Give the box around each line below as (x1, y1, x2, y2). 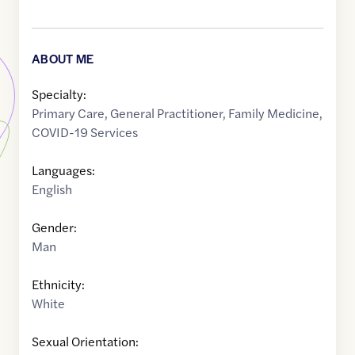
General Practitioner (110, 104, 223, 123)
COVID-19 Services (32, 123, 138, 142)
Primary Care (32, 104, 105, 123)
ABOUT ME (32, 50, 94, 67)
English (32, 180, 72, 199)
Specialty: (32, 85, 86, 104)
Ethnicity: (32, 275, 85, 294)
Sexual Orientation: (32, 332, 139, 351)
